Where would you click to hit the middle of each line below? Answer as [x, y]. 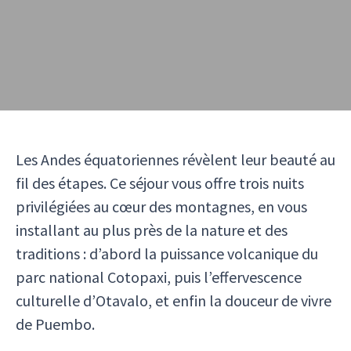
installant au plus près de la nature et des [152, 230]
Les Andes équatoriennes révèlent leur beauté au [175, 159]
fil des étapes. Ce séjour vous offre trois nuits [160, 183]
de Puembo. [55, 324]
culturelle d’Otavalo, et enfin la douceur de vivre [174, 300]
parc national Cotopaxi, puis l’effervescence [159, 277]
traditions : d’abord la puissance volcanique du [167, 253]
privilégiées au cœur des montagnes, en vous [161, 206]
